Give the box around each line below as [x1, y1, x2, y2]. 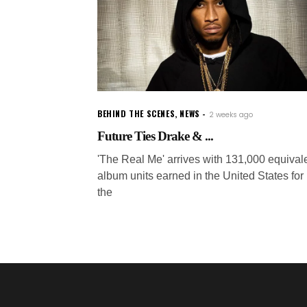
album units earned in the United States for [97, 169, 304, 182]
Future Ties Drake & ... [97, 128, 214, 143]
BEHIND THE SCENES [97, 107, 175, 119]
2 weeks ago [208, 109, 253, 120]
